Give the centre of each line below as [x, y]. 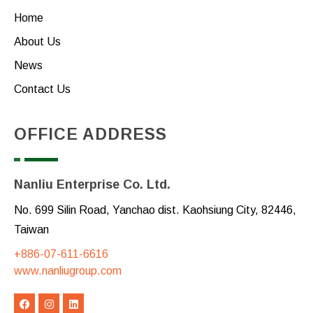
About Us [38, 41]
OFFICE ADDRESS [91, 134]
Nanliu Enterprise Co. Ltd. [93, 184]
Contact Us [43, 89]
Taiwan [32, 229]
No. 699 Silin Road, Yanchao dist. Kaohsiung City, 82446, [155, 210]
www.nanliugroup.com [68, 271]
